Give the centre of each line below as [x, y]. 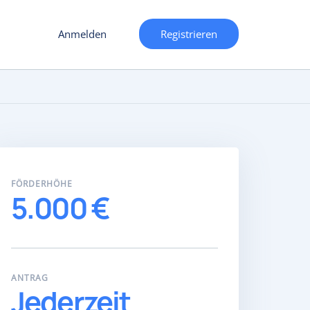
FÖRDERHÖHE [42, 184]
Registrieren [189, 34]
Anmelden [82, 34]
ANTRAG [29, 278]
